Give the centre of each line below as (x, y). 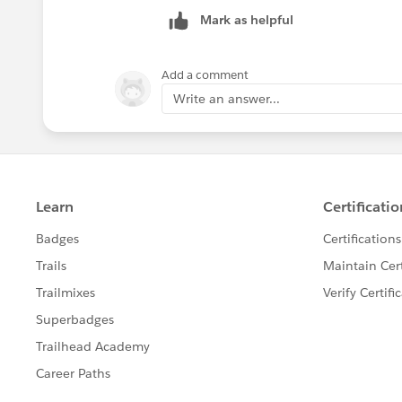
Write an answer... (227, 98)
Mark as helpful (247, 19)
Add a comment (205, 74)
